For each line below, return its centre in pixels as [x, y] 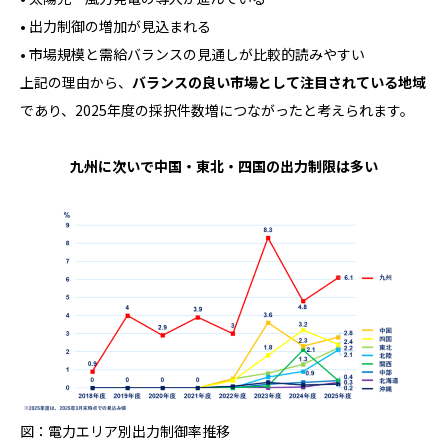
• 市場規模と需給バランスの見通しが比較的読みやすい [192, 54]
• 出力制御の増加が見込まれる [115, 26]
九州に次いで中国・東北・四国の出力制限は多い [224, 166]
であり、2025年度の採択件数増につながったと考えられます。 [217, 110]
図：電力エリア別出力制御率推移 [125, 431]
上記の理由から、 [76, 82]
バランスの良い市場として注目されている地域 [279, 82]
